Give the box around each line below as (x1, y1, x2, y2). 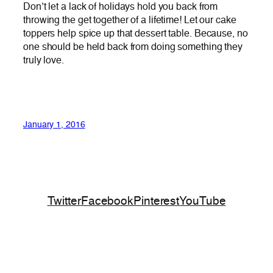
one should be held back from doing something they (23, 42, 243, 53)
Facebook (80, 196, 134, 207)
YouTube (179, 196, 226, 207)
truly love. (23, 55, 64, 66)
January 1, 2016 (23, 120, 85, 129)
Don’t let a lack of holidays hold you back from (23, 2, 218, 13)
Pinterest (133, 196, 180, 207)
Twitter (47, 196, 81, 207)
